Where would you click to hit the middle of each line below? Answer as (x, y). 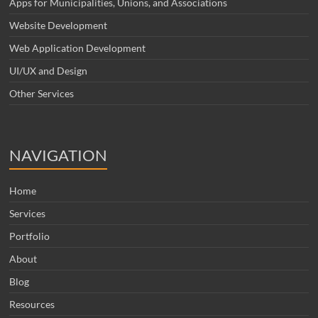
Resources (32, 304)
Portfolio (30, 236)
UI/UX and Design (49, 70)
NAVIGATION (59, 155)
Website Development (59, 25)
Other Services (42, 93)
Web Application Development (78, 48)
